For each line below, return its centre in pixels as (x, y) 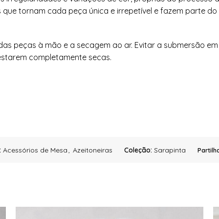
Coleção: (139, 150)
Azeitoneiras (92, 150)
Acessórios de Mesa (35, 150)
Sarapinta (170, 150)
